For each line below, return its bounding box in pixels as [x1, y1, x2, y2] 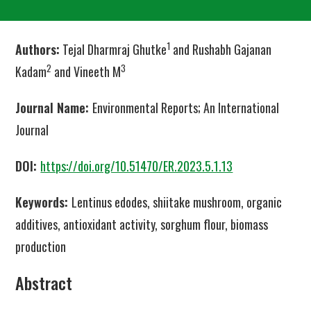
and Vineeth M [51, 62, 121, 81]
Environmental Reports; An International [92, 99, 280, 117]
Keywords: [15, 193, 72, 211]
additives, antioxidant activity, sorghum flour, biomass [15, 215, 269, 233]
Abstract [15, 270, 73, 295]
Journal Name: [15, 99, 93, 117]
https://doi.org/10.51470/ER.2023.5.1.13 [40, 157, 233, 175]
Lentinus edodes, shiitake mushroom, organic [72, 193, 283, 211]
